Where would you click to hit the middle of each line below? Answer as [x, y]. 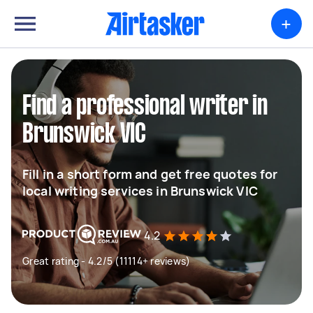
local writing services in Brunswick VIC [140, 191]
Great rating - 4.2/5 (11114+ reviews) [107, 261]
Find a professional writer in [145, 107]
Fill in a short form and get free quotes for [150, 174]
